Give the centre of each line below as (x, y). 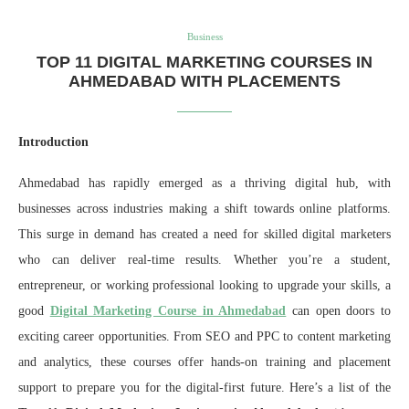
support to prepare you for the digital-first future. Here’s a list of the (204, 387)
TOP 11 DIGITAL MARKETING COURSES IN (204, 62)
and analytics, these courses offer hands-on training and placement (204, 362)
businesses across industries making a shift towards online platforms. (204, 208)
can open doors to (339, 310)
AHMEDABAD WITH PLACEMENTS (204, 81)
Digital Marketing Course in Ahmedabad (168, 310)
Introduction (53, 142)
